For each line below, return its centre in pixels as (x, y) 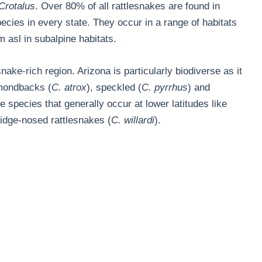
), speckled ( (114, 87)
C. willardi (132, 120)
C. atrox (69, 87)
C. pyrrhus (164, 87)
